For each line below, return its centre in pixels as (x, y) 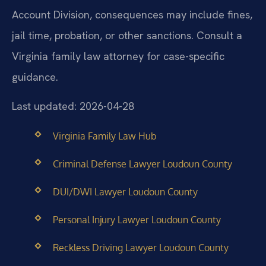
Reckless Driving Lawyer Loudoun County (140, 248)
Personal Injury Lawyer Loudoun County (137, 220)
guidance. (35, 77)
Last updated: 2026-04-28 (73, 106)
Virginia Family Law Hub (104, 136)
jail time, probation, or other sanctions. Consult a (127, 35)
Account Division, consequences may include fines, (132, 14)
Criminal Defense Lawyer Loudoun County (142, 164)
